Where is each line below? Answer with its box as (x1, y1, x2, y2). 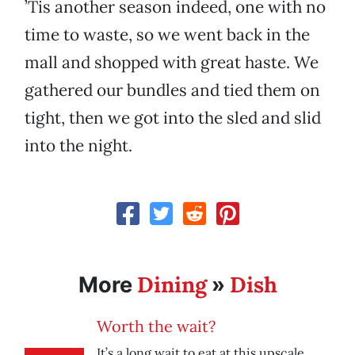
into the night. (25, 135, 132, 157)
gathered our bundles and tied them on (25, 79, 320, 101)
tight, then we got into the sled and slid (25, 107, 321, 129)
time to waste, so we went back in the (25, 24, 310, 46)
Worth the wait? (97, 316, 216, 337)
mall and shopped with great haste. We (25, 52, 319, 74)
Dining (136, 271, 207, 299)
